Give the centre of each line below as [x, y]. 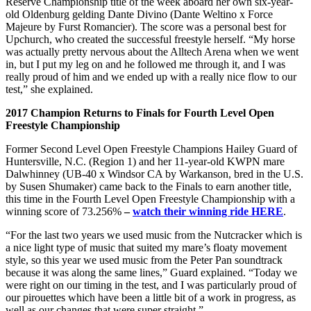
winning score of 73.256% [65, 212]
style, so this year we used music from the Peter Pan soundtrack [144, 260]
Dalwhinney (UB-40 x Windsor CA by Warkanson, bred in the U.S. [154, 174]
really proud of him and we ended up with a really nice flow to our [151, 77]
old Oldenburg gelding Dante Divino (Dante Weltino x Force [139, 15]
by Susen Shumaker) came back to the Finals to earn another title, [149, 187]
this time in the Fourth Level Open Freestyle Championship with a [150, 199]
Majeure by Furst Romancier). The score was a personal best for [146, 27]
